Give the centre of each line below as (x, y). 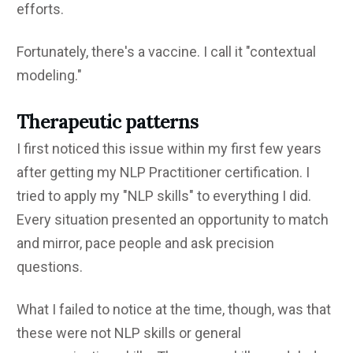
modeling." (49, 75)
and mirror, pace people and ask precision (145, 243)
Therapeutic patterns (108, 121)
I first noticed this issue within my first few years (169, 148)
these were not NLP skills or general (129, 333)
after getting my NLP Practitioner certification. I (163, 172)
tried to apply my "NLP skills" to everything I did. (164, 195)
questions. (50, 266)
